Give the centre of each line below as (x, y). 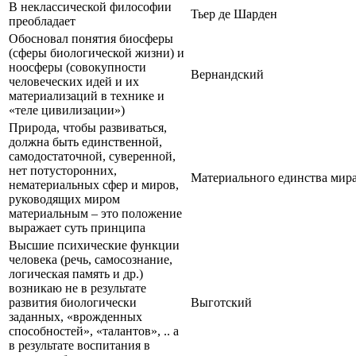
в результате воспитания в (79, 345)
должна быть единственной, (85, 141)
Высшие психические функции (94, 245)
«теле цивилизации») (67, 110)
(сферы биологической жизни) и (97, 52)
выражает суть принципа (77, 227)
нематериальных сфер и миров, (94, 184)
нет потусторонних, (63, 170)
